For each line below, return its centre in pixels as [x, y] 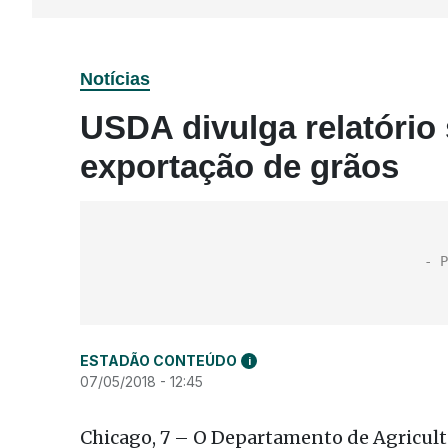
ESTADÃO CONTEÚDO [158, 360]
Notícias [115, 79]
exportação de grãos [239, 166]
